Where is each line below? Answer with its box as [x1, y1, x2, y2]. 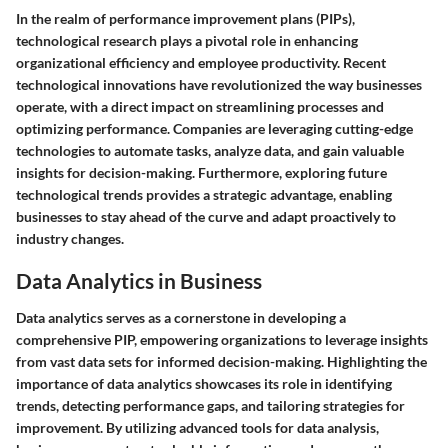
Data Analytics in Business [16, 267, 262, 293]
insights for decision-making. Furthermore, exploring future [16, 163, 387, 181]
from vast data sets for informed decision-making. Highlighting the [16, 353, 427, 370]
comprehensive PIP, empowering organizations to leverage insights [16, 331, 428, 348]
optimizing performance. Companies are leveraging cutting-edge [16, 119, 413, 137]
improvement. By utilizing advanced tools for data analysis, [16, 419, 379, 436]
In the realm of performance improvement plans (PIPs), [16, 9, 355, 27]
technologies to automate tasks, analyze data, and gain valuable [16, 141, 404, 159]
